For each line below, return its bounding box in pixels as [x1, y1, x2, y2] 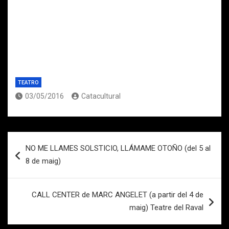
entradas [7, 165, 59, 179]
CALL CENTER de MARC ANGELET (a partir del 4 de [32, 190, 203, 199]
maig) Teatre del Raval [129, 203, 203, 212]
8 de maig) [26, 156, 61, 166]
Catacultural [81, 92, 121, 100]
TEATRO [18, 79, 39, 86]
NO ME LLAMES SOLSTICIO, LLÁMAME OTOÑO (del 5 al [26, 144, 211, 153]
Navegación [7, 132, 75, 147]
